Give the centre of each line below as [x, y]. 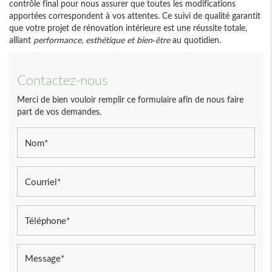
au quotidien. [195, 40]
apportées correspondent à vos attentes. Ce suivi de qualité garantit [135, 16]
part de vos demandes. [59, 112]
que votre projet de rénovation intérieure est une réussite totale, [128, 28]
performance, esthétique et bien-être [102, 40]
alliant [21, 40]
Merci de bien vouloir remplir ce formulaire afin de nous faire [130, 100]
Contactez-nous [62, 80]
